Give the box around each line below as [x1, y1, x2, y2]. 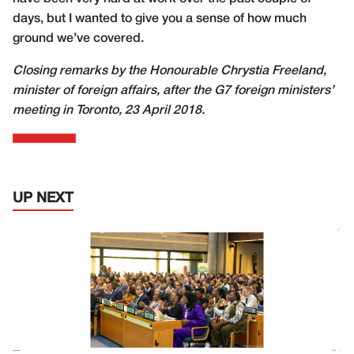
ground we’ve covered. [13, 33, 144, 44]
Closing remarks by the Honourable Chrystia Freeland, [13, 66, 326, 77]
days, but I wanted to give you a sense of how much [13, 13, 307, 24]
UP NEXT [13, 192, 73, 205]
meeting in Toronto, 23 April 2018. [13, 105, 205, 116]
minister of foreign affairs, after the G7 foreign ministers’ [13, 85, 333, 96]
